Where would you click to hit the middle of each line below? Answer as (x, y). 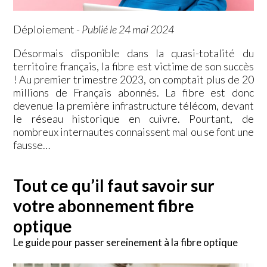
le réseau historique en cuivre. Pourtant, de (133, 118)
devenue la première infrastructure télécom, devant (133, 105)
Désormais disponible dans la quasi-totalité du (133, 53)
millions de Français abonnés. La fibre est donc (133, 92)
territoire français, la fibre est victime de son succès (133, 66)
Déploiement (44, 29)
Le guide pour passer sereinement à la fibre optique (126, 242)
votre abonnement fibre (104, 205)
